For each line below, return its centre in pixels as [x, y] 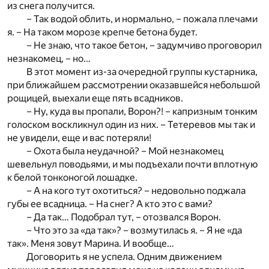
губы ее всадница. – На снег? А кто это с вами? [110, 204]
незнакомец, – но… [49, 59]
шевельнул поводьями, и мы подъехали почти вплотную [132, 165]
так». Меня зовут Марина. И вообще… [91, 244]
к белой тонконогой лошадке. [72, 178]
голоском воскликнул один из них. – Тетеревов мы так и [131, 125]
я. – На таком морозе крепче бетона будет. [102, 32]
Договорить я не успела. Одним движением [124, 257]
